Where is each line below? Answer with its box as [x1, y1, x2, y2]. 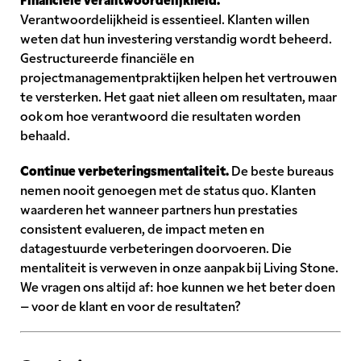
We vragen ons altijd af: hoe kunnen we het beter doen [20, 277, 335, 296]
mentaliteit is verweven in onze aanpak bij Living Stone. [20, 258, 338, 276]
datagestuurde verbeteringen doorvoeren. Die [20, 239, 292, 257]
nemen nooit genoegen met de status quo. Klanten [20, 180, 316, 199]
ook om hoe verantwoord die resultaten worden [20, 106, 301, 125]
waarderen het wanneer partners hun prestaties [20, 200, 297, 218]
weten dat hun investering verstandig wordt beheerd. [20, 29, 332, 48]
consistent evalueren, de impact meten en [20, 219, 264, 238]
